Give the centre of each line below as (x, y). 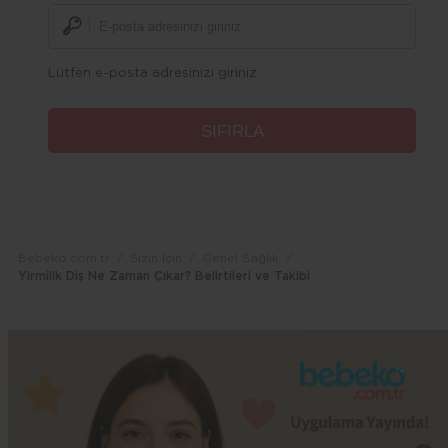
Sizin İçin (156, 257)
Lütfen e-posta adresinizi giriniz (152, 73)
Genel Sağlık (240, 257)
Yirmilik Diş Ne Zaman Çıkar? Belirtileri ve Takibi (164, 275)
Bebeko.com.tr (64, 257)
